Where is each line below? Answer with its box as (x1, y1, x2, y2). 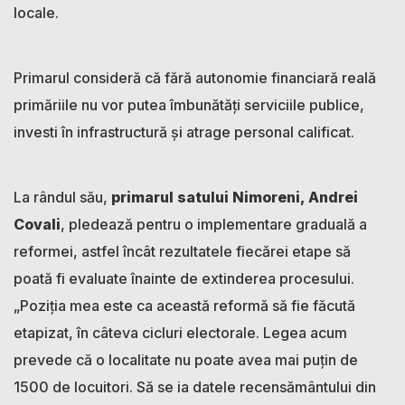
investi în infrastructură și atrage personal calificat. (14, 122, 354, 141)
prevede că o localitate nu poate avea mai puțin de (14, 350, 358, 369)
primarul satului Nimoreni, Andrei (111, 187, 358, 206)
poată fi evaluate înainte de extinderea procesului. (14, 268, 354, 287)
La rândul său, (14, 187, 111, 206)
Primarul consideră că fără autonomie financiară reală (14, 68, 376, 87)
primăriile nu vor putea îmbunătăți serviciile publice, (14, 95, 364, 114)
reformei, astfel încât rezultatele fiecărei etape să (14, 241, 351, 260)
